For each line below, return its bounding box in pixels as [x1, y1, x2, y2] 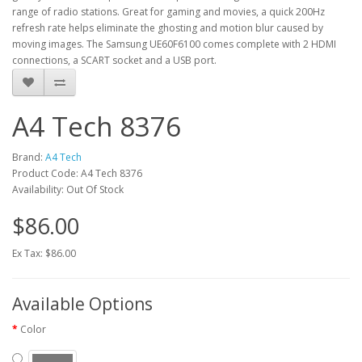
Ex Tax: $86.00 [12, 246, 76, 260]
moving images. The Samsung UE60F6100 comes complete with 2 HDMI [12, 37, 336, 51]
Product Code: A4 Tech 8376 [12, 166, 142, 180]
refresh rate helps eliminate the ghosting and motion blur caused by [12, 21, 323, 35]
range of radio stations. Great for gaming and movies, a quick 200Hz [12, 5, 325, 19]
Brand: [12, 150, 45, 164]
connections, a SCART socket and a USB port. [12, 53, 217, 67]
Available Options [12, 293, 153, 315]
